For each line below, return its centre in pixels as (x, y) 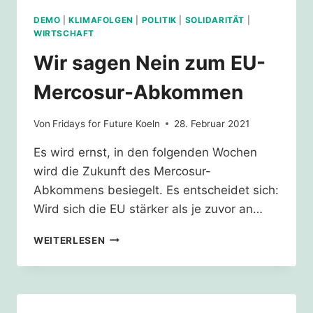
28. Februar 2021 (212, 123)
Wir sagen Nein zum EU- (150, 63)
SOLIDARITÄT (215, 20)
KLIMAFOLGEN (101, 20)
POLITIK (159, 20)
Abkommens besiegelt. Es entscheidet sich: (156, 190)
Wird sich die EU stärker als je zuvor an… (148, 209)
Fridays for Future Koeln (107, 123)
